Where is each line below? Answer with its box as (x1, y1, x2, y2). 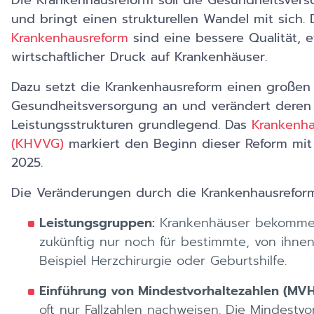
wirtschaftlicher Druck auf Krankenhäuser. (11, 47, 267, 67)
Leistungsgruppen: (39, 213, 155, 233)
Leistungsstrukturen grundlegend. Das (11, 115, 252, 135)
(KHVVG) (11, 134, 64, 153)
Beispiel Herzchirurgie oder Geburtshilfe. (39, 251, 287, 271)
